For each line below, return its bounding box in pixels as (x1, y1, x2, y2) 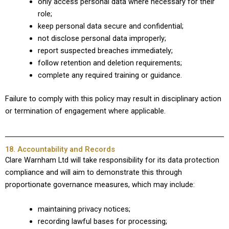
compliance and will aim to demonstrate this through (5, 168, 182, 177)
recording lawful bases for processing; (37, 216, 167, 226)
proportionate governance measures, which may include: (5, 180, 195, 190)
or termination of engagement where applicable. (5, 106, 166, 116)
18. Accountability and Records (5, 145, 115, 154)
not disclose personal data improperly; (37, 34, 166, 43)
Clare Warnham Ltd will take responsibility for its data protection (5, 155, 219, 165)
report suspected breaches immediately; (37, 46, 173, 56)
